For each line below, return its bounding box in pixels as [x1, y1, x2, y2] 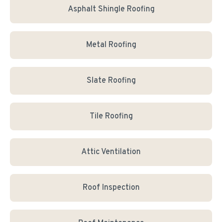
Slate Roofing [86, 76, 136, 86]
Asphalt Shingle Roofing [67, 4, 155, 14]
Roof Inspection [82, 183, 140, 193]
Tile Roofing [89, 111, 133, 121]
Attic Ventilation [81, 147, 141, 157]
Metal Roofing [86, 40, 136, 50]
